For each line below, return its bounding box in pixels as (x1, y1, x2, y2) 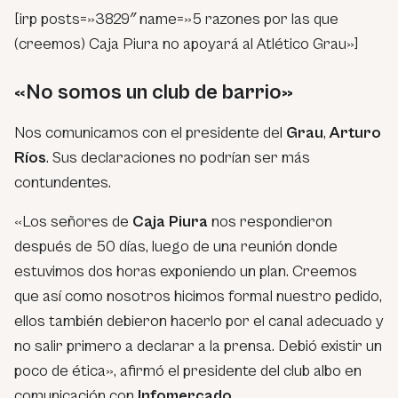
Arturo (330, 123, 381, 142)
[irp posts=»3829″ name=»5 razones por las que (14, 9, 338, 28)
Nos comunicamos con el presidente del (14, 123, 286, 142)
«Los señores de (14, 211, 132, 231)
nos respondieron (208, 211, 332, 231)
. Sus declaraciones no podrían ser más (46, 147, 310, 167)
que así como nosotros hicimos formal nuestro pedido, (14, 286, 382, 306)
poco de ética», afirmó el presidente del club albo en (14, 361, 362, 380)
